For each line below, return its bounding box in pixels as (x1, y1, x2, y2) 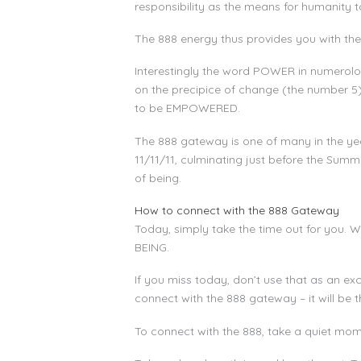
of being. (135, 170, 181, 185)
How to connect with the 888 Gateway (135, 203, 339, 218)
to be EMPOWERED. (135, 101, 240, 116)
